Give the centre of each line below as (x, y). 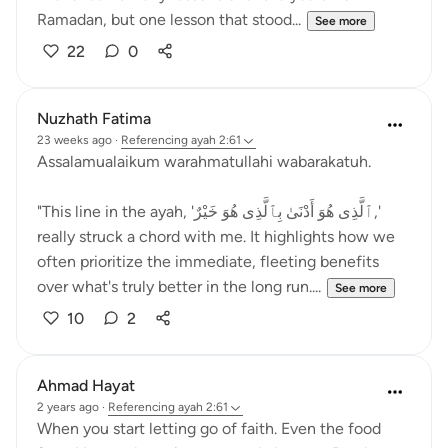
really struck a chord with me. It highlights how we (216, 236)
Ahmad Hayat (86, 385)
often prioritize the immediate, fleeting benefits (208, 261)
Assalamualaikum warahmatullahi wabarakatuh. (204, 161)
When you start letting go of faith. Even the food (209, 428)
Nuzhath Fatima (94, 118)
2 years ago (68, 407)
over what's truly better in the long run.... (179, 286)
